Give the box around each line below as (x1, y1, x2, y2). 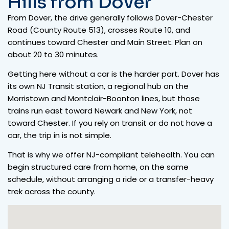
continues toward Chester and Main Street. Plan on (8, 36, 202, 48)
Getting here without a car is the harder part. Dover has (8, 68, 219, 79)
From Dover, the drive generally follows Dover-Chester (8, 12, 213, 23)
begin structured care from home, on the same (8, 161, 189, 172)
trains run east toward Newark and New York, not (8, 105, 192, 116)
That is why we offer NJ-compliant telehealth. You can (8, 149, 215, 160)
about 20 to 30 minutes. (8, 49, 99, 60)
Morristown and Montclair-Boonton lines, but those (8, 93, 200, 104)
